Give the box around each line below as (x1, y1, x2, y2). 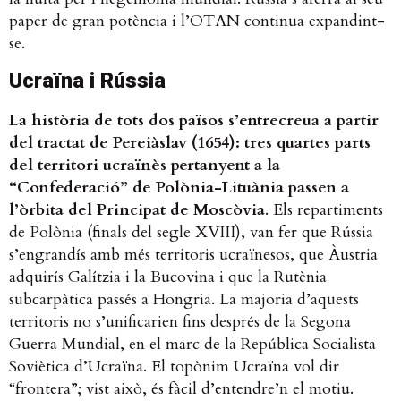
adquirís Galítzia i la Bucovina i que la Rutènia (9, 265, 327, 288)
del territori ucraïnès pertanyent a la (9, 153, 280, 176)
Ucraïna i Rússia (9, 67, 166, 93)
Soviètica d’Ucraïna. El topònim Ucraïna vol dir (9, 354, 339, 378)
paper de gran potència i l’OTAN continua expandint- (9, 9, 385, 32)
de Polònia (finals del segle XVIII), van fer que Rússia (9, 220, 373, 243)
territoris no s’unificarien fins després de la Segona (9, 310, 351, 333)
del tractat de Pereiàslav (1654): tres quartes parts (9, 131, 371, 154)
